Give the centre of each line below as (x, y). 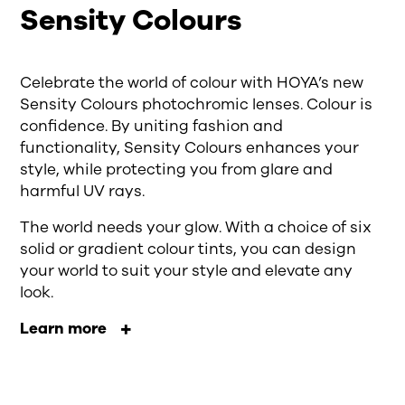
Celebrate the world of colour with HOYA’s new (192, 83)
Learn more (64, 329)
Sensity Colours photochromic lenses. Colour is (197, 104)
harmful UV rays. (83, 191)
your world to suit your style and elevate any (187, 271)
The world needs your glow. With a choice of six (196, 227)
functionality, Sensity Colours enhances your (190, 148)
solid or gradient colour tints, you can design (188, 249)
